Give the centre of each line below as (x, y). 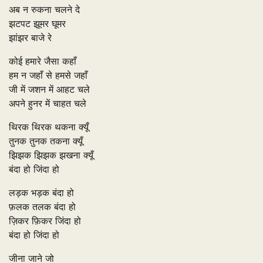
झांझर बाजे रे (30, 38)
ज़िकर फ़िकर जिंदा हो (45, 221)
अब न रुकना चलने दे (44, 10)
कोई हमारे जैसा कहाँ (43, 61)
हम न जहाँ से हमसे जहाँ (48, 75)
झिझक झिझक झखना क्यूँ (51, 155)
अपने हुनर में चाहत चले (48, 104)
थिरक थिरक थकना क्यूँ (49, 127)
